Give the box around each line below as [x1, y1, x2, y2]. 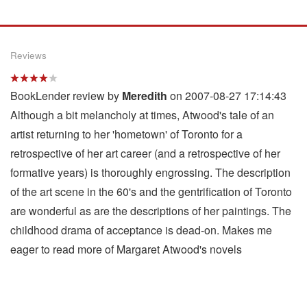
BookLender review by [10, 87, 122, 103]
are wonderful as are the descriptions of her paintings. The [10, 202, 291, 219]
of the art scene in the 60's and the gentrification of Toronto [10, 183, 292, 199]
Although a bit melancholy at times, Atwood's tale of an [10, 106, 274, 123]
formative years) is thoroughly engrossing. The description [10, 164, 291, 180]
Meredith [122, 87, 167, 103]
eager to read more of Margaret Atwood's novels [10, 241, 242, 257]
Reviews [10, 48, 47, 62]
